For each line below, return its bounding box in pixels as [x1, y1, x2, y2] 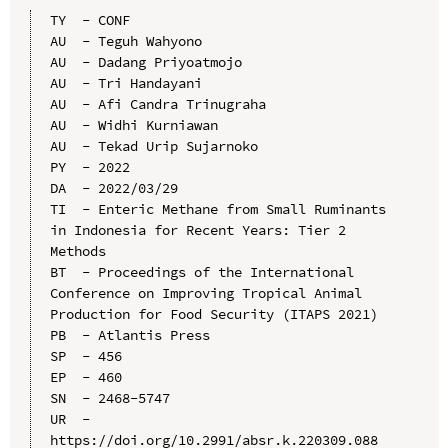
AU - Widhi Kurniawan [49, 115, 218, 134]
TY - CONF [49, 10, 130, 29]
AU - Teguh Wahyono [49, 31, 202, 50]
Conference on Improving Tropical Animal [49, 283, 362, 302]
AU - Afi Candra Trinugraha [49, 94, 266, 113]
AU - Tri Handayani [49, 73, 202, 92]
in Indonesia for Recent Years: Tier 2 [49, 220, 346, 239]
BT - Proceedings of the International [49, 262, 354, 281]
